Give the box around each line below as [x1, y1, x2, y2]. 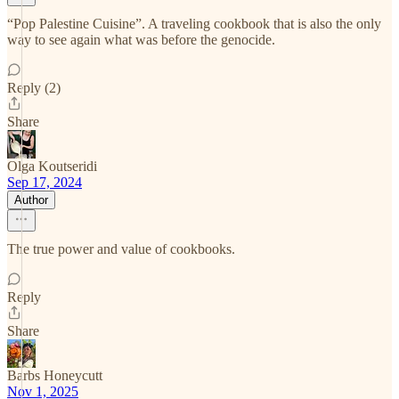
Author [14, 193, 48, 207]
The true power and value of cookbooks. [7, 241, 235, 256]
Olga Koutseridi [7, 159, 97, 174]
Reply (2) [7, 80, 61, 95]
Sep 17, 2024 [7, 175, 82, 190]
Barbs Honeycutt [7, 368, 102, 383]
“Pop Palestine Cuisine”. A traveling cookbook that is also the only [7, 16, 381, 31]
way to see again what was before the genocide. [7, 32, 275, 47]
